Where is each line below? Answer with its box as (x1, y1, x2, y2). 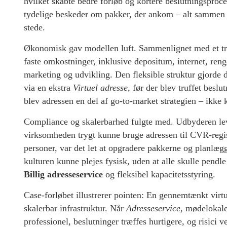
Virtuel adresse (73, 83, 128, 93)
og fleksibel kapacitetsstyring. (103, 169, 215, 180)
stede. (24, 22, 45, 33)
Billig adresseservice (24, 169, 103, 180)
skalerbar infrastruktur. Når (24, 203, 126, 214)
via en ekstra (24, 83, 73, 93)
